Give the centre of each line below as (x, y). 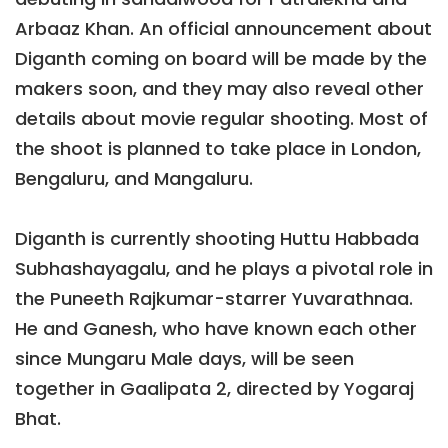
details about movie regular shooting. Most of (221, 119)
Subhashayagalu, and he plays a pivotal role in (224, 269)
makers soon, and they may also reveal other (219, 89)
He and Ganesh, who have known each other (216, 329)
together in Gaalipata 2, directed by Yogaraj (214, 389)
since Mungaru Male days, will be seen (184, 359)
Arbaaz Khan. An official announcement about (223, 29)
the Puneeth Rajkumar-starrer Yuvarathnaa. (214, 299)
